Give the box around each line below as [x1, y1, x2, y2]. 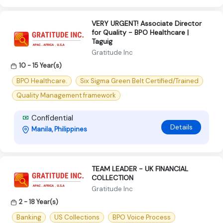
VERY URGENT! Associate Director [92, 18, 202, 28]
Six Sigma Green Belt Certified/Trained [80, 76, 199, 85]
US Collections [54, 213, 100, 222]
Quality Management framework [16, 91, 116, 100]
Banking [16, 213, 41, 222]
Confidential [29, 112, 73, 123]
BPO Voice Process [112, 213, 171, 222]
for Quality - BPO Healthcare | [92, 27, 189, 37]
